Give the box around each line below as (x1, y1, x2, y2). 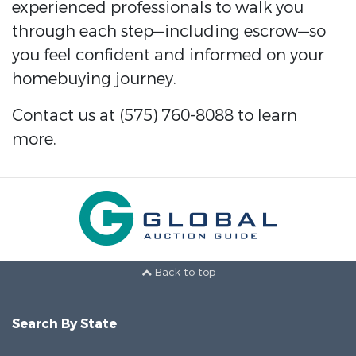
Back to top (151, 265, 215, 279)
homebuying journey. (12, 68, 176, 91)
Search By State (12, 315, 117, 333)
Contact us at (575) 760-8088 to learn (12, 105, 297, 127)
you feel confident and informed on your (12, 44, 324, 67)
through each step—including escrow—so (12, 21, 326, 43)
